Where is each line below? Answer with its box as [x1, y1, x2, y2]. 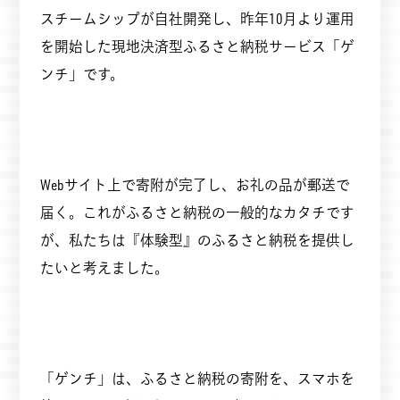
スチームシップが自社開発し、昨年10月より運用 [39, 8, 354, 28]
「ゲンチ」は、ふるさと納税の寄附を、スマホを [39, 369, 354, 388]
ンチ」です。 [39, 63, 124, 83]
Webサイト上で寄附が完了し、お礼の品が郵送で [39, 174, 350, 194]
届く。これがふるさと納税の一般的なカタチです [39, 202, 354, 221]
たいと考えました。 [39, 257, 169, 277]
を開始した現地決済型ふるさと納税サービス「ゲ [39, 36, 354, 55]
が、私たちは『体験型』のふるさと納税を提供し [39, 229, 354, 249]
